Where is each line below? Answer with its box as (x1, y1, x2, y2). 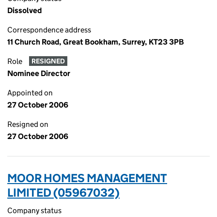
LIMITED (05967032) (7, 186, 120, 200)
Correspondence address (7, 25, 91, 34)
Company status (7, 206, 62, 215)
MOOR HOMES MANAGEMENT (7, 171, 167, 185)
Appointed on (7, 88, 53, 97)
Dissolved (7, 6, 42, 15)
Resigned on (7, 120, 48, 129)
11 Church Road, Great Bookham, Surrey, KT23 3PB (7, 37, 184, 46)
